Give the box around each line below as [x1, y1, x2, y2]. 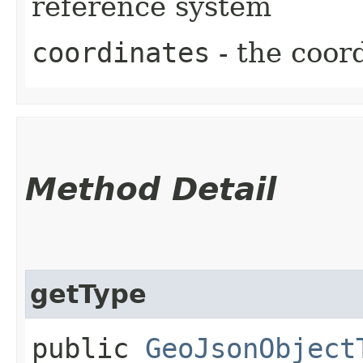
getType [30, 280, 147, 309]
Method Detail [25, 171, 276, 207]
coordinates [32, 36, 210, 69]
